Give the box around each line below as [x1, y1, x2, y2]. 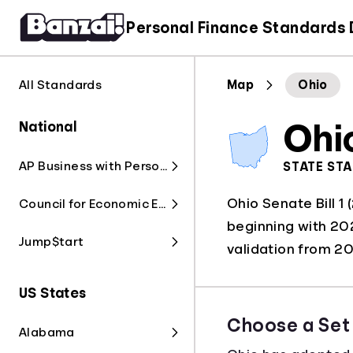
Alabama [19, 326, 75, 339]
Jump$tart [19, 236, 84, 248]
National [19, 120, 77, 134]
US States [19, 286, 87, 300]
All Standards [19, 79, 102, 91]
